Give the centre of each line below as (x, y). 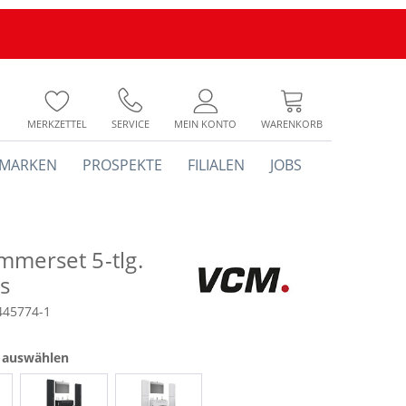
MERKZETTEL (57, 124)
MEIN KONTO (205, 124)
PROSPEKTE (122, 165)
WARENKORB (292, 124)
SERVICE (130, 124)
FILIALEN (216, 165)
